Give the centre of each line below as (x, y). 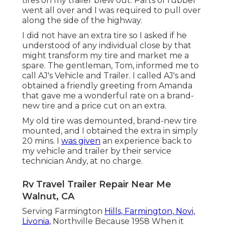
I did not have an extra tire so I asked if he (104, 36)
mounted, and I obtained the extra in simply (110, 131)
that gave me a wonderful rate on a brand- (108, 96)
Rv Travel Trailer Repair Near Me (97, 185)
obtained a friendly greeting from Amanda (107, 86)
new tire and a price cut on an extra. (94, 106)
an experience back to (146, 141)
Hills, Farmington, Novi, (150, 211)
